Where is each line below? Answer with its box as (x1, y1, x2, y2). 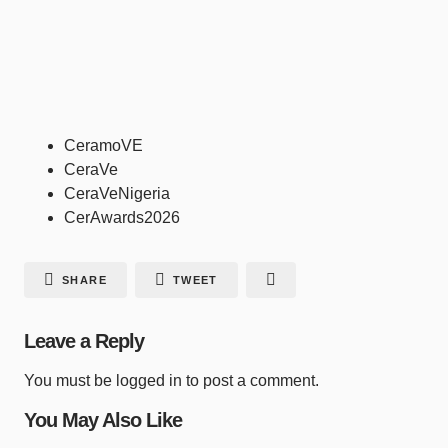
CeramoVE (64, 137, 143, 155)
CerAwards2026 (64, 209, 180, 227)
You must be (24, 372, 116, 390)
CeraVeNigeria (64, 185, 170, 203)
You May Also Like (24, 409, 182, 432)
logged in (116, 372, 182, 390)
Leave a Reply (24, 330, 144, 353)
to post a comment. (182, 372, 319, 390)
